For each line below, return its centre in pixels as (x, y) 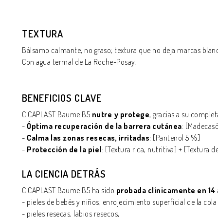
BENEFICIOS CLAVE (62, 98)
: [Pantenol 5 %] (175, 138)
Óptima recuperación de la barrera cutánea (104, 126)
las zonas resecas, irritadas (100, 138)
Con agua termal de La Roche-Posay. (79, 62)
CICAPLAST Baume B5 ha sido (68, 190)
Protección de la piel (64, 149)
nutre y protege (120, 114)
